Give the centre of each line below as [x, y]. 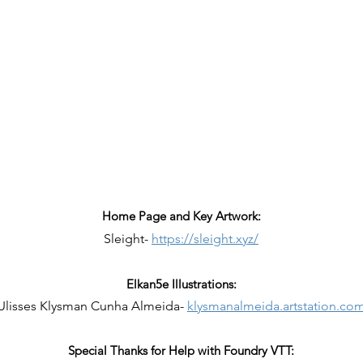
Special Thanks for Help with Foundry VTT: [181, 350]
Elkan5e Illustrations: [181, 284]
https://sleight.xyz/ [205, 239]
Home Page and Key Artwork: [181, 216]
